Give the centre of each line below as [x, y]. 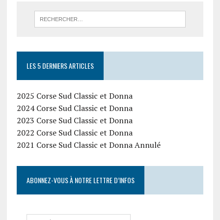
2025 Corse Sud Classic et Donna [74, 96]
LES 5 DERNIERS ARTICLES [60, 66]
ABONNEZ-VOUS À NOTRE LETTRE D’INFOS [80, 180]
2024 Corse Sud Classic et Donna [74, 108]
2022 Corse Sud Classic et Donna [74, 133]
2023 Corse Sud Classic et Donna [74, 121]
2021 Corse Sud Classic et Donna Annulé [88, 145]
